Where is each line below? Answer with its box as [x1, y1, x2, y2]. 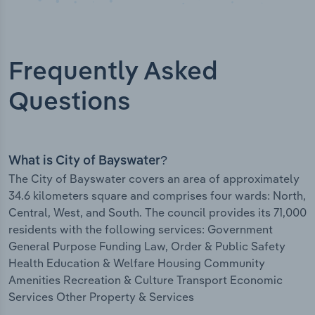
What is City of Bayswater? [8, 155, 167, 168]
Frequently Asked [8, 60, 218, 86]
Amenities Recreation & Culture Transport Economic [8, 273, 283, 288]
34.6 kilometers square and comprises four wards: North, [8, 188, 306, 203]
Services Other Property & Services [8, 290, 194, 304]
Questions [8, 90, 131, 116]
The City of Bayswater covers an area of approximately [8, 172, 300, 186]
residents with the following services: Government [8, 222, 273, 237]
